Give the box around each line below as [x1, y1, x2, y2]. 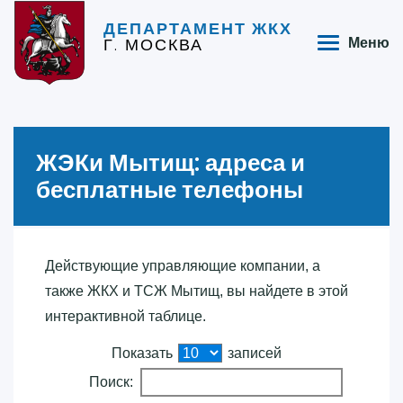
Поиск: [89, 373, 133, 390]
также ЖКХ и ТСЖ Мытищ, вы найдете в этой [45, 282, 348, 299]
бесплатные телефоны [36, 173, 303, 206]
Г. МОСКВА [103, 33, 203, 57]
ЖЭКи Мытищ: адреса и [36, 146, 305, 179]
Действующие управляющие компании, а [45, 257, 320, 273]
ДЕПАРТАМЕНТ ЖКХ [103, 17, 292, 40]
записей [224, 345, 282, 361]
